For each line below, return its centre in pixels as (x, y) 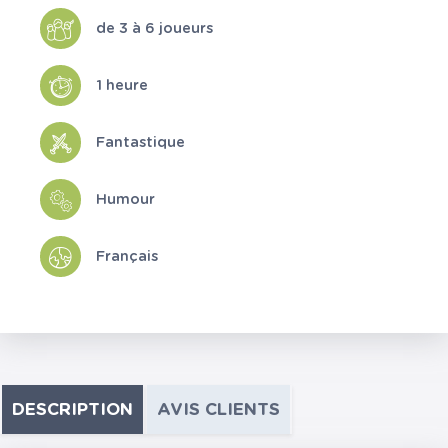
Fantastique (140, 142)
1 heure (122, 85)
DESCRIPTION (72, 409)
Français (127, 256)
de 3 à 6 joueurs (154, 28)
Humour (125, 199)
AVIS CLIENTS (218, 409)
